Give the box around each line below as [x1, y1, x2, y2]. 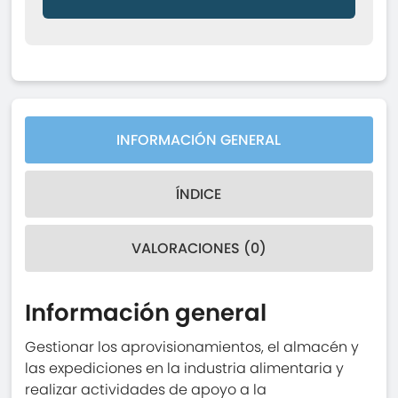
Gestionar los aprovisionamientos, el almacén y [25, 337, 360, 358]
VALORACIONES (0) [131, 238, 267, 259]
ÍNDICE [176, 184, 222, 205]
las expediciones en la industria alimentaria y [25, 358, 345, 379]
